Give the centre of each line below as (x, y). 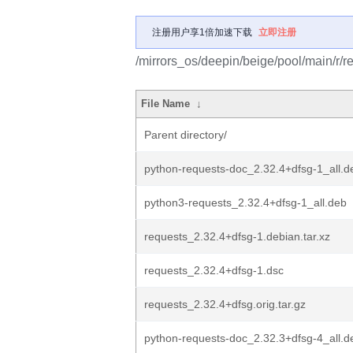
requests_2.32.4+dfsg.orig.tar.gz (225, 304)
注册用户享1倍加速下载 (202, 32)
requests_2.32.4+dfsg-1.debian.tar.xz (237, 236)
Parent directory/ (186, 135)
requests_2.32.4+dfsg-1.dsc (214, 270)
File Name (166, 104)
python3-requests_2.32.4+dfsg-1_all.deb (245, 203)
